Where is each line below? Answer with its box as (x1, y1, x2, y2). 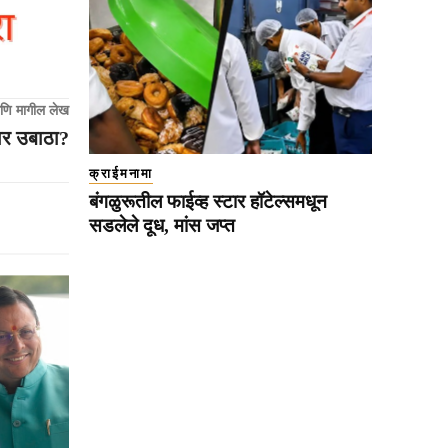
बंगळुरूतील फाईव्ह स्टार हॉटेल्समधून (89, 191, 327, 213)
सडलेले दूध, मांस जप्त (89, 215, 235, 237)
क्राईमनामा (89, 166, 153, 182)
